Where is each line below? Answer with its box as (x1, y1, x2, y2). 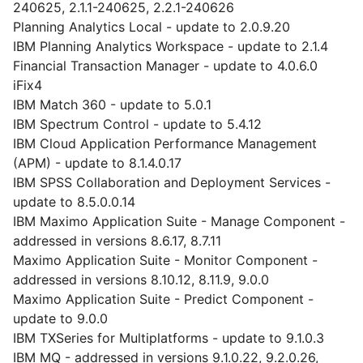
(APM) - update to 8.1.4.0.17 (13, 155, 181, 171)
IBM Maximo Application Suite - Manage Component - (13, 213, 345, 229)
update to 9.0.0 (13, 310, 108, 327)
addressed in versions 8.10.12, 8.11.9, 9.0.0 (13, 271, 269, 288)
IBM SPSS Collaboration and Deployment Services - (13, 174, 331, 190)
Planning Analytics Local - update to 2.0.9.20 (13, 19, 290, 35)
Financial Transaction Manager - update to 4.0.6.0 (13, 58, 318, 74)
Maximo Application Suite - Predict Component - (13, 291, 314, 307)
